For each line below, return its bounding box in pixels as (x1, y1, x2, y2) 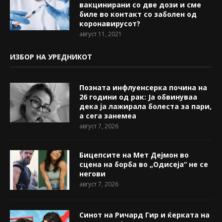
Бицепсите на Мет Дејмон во (79, 150, 189, 160)
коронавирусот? (79, 18, 140, 28)
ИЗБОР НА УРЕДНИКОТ (10, 52, 92, 61)
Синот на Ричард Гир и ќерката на (79, 210, 210, 220)
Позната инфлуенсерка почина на (79, 82, 207, 92)
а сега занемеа (79, 111, 136, 120)
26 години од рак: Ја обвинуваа (79, 92, 197, 102)
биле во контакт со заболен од (79, 9, 197, 19)
